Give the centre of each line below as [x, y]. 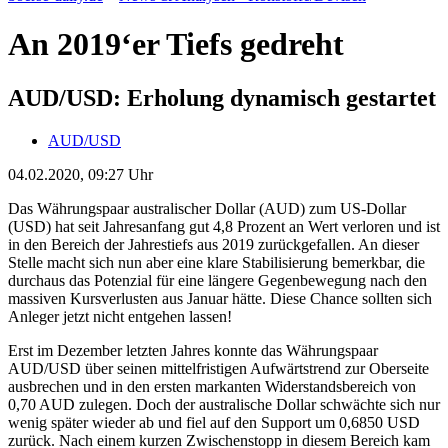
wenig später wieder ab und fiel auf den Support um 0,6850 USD [214, 422]
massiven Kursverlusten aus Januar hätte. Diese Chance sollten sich [220, 298]
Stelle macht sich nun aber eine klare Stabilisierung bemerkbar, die [216, 262]
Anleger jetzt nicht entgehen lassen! [120, 316]
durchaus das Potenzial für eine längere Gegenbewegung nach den [217, 280]
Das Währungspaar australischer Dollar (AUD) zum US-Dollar [207, 208]
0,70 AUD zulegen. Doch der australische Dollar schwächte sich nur [224, 404]
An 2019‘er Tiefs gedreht [176, 44]
